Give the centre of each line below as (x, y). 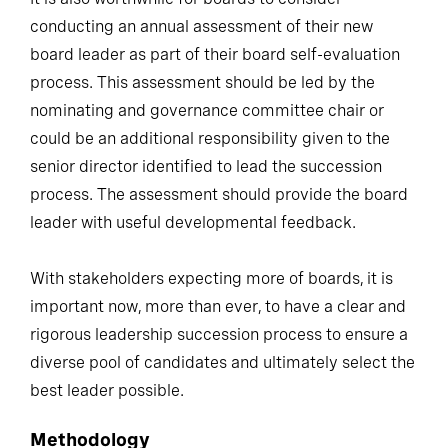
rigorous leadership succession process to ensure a (219, 334)
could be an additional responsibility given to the (210, 138)
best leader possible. (107, 390)
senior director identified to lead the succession (206, 166)
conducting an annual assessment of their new (201, 26)
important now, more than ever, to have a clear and (218, 306)
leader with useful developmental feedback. (193, 222)
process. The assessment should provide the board (219, 194)
